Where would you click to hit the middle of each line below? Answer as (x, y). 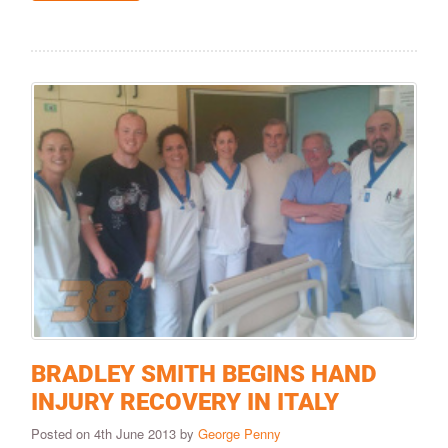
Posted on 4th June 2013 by (114, 433)
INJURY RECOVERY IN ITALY (185, 401)
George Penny (239, 433)
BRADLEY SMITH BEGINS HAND (204, 373)
